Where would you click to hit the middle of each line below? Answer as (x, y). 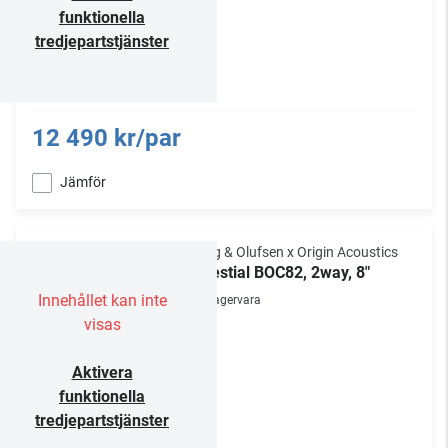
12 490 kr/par (106, 138)
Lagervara (234, 300)
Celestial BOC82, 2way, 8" (279, 272)
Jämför (83, 182)
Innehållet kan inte (102, 300)
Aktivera (102, 372)
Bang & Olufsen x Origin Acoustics (293, 252)
